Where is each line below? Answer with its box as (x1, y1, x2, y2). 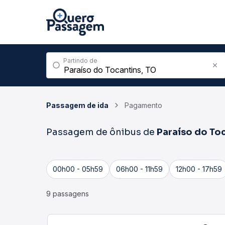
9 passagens (46, 189, 89, 198)
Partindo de (63, 57, 97, 64)
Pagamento (125, 101, 162, 109)
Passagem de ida (46, 101, 108, 109)
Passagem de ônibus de (46, 127, 157, 138)
